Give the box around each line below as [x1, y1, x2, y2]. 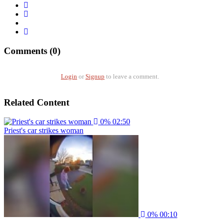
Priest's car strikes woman [4, 126, 83, 135]
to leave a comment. [105, 73, 159, 81]
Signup [85, 73, 105, 81]
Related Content [4, 97, 69, 108]
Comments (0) [4, 45, 60, 56]
